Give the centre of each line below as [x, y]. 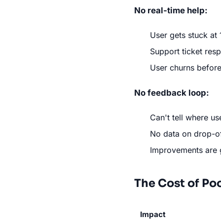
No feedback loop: [172, 92]
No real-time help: [171, 10]
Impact [153, 214]
